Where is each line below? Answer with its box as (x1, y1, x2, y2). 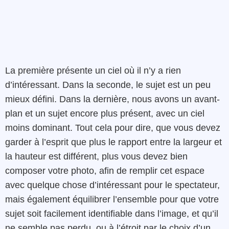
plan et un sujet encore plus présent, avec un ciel (5, 108, 204, 119)
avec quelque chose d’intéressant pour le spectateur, (5, 180, 220, 191)
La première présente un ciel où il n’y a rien (5, 65, 181, 76)
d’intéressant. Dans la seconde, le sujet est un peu (5, 80, 211, 90)
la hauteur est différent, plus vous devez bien (5, 151, 188, 162)
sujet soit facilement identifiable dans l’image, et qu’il (5, 209, 218, 219)
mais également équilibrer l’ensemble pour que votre (5, 194, 219, 205)
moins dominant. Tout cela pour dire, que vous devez (5, 123, 220, 133)
